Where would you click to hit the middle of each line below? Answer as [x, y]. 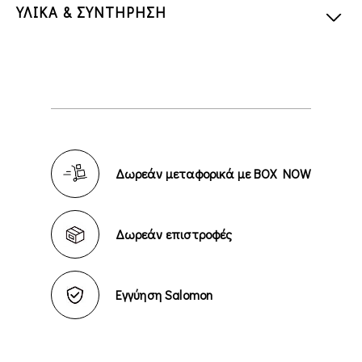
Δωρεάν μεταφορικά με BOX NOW [213, 174]
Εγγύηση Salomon [164, 295]
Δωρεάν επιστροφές [174, 234]
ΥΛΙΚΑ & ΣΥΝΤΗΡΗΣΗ [91, 13]
